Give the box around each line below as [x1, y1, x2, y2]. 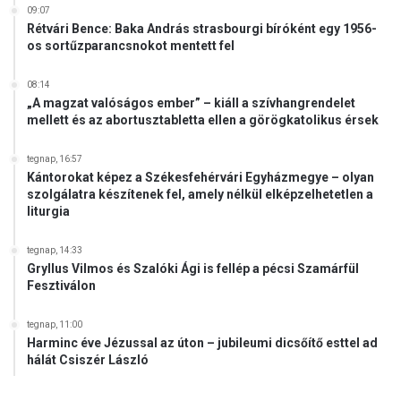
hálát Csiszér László [27, 353, 149, 368]
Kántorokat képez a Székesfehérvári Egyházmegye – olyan [27, 170, 374, 185]
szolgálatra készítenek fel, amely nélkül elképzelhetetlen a [27, 187, 373, 202]
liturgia [27, 204, 70, 219]
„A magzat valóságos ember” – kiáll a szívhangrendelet [27, 96, 355, 111]
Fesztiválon [27, 278, 96, 294]
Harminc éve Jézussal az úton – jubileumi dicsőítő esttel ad [27, 336, 378, 351]
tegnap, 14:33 [27, 245, 82, 256]
